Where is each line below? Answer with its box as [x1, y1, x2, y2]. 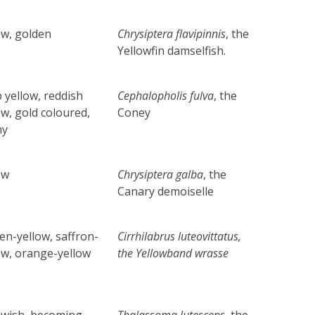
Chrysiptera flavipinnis [117, 25, 226, 41]
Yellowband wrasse [136, 245, 229, 261]
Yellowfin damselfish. [117, 42, 226, 58]
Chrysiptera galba [117, 166, 204, 182]
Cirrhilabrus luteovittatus [117, 228, 239, 244]
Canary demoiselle [117, 183, 214, 199]
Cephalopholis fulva [117, 87, 214, 103]
